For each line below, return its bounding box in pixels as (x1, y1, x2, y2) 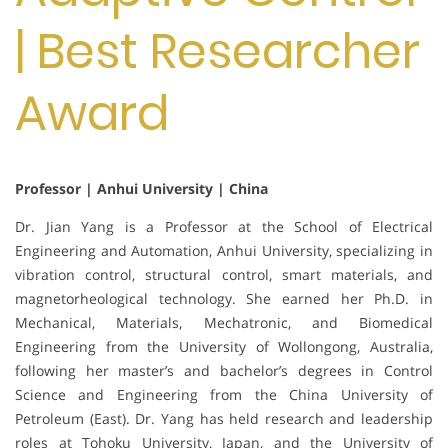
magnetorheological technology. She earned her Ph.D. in (15, 288, 433, 308)
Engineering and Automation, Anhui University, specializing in (15, 240, 433, 260)
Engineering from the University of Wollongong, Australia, (15, 336, 433, 356)
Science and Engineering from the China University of (15, 384, 433, 404)
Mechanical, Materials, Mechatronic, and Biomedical (15, 312, 433, 332)
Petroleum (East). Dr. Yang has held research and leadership (15, 408, 433, 428)
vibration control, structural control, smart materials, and (15, 264, 433, 284)
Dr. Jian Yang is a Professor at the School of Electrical (15, 216, 433, 236)
